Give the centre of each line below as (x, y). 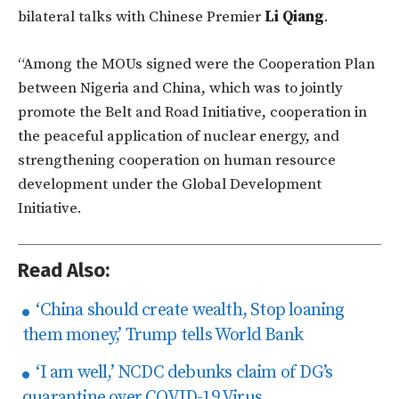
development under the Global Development (170, 185)
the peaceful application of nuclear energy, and (179, 137)
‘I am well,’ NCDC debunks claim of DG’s (183, 373)
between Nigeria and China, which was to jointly (180, 89)
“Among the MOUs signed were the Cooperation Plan (196, 65)
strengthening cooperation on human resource (177, 161)
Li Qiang (294, 17)
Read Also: (64, 271)
